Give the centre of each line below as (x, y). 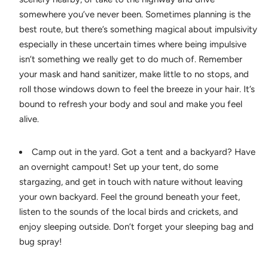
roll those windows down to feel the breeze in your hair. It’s (137, 89)
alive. (29, 119)
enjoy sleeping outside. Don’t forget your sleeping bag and (136, 226)
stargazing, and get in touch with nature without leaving (131, 182)
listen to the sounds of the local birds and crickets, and (129, 211)
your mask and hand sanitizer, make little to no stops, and (134, 74)
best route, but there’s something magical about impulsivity (138, 29)
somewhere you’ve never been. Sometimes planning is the (135, 14)
